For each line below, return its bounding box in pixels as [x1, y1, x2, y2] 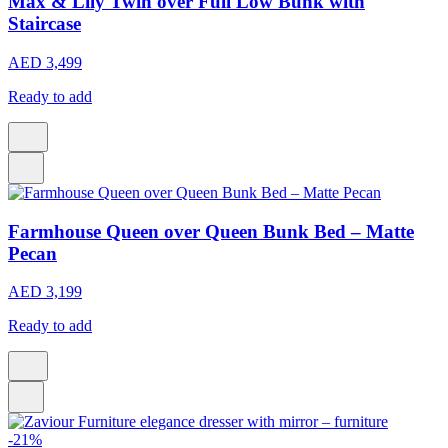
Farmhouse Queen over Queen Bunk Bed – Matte [8, 220, 414, 242]
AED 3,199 [8, 283, 82, 301]
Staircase [8, 13, 81, 35]
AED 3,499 [8, 53, 82, 71]
